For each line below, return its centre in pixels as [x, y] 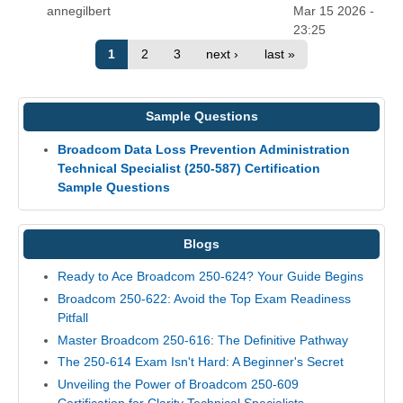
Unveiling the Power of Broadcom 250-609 [178, 384]
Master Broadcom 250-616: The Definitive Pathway [202, 340]
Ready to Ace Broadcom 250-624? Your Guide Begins [210, 277]
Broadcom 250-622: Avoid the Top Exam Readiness [204, 298]
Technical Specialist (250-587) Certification [188, 168]
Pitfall [72, 317]
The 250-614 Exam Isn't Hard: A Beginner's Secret [200, 362]
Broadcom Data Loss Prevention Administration [203, 149]
